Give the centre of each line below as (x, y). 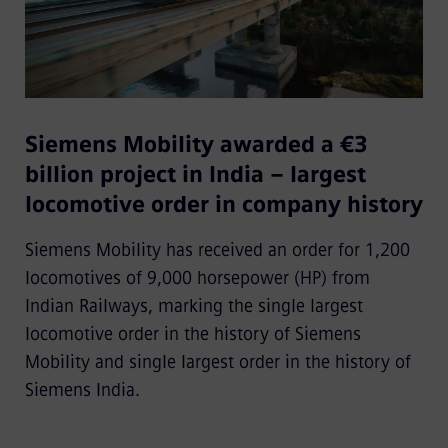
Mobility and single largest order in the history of (217, 362)
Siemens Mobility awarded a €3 (196, 145)
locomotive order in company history (223, 205)
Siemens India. (84, 390)
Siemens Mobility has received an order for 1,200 (217, 250)
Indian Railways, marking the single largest (193, 306)
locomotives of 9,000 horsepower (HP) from (197, 278)
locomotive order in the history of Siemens (192, 334)
